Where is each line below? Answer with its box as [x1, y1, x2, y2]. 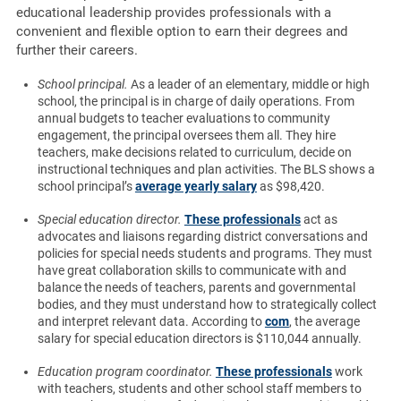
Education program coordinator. [37, 364, 216, 380]
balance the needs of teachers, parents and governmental [37, 280, 355, 295]
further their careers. [15, 42, 138, 59]
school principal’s [37, 179, 135, 194]
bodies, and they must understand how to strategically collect [37, 297, 377, 312]
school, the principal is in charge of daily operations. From [37, 94, 354, 109]
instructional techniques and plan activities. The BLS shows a [37, 162, 375, 177]
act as [300, 212, 337, 227]
